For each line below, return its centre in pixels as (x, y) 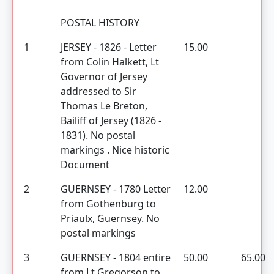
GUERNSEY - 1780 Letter (116, 189)
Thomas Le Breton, (104, 106)
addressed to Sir (98, 91)
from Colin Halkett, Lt (110, 62)
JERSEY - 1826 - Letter (109, 47)
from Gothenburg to (108, 204)
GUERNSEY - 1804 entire (116, 257)
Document (85, 165)
